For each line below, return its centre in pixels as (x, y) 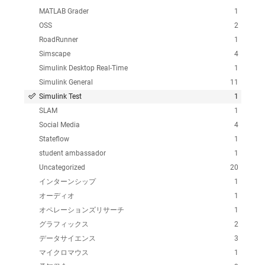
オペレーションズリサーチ (81, 210)
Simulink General (66, 82)
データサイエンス (67, 238)
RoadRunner (58, 39)
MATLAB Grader (64, 11)
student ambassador (72, 153)
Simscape (54, 54)
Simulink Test (60, 96)
